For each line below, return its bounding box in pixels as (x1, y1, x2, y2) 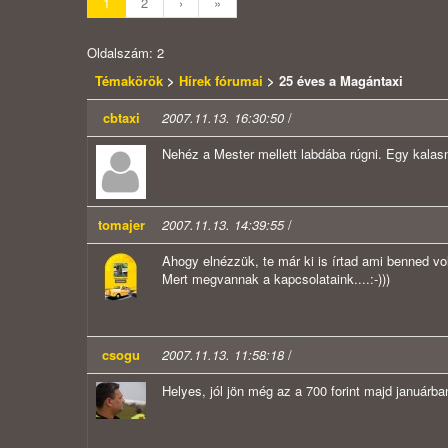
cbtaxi (102, 108, 140, 128)
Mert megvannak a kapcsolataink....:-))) (162, 269, 390, 289)
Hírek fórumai (179, 71, 263, 91)
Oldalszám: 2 (87, 43, 164, 63)
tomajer (97, 215, 145, 235)
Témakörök (95, 71, 167, 91)
